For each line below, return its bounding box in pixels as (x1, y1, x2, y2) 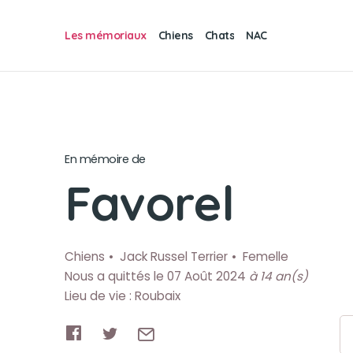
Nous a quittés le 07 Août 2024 (65, 268, 249, 284)
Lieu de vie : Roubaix (65, 288, 180, 304)
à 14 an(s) (249, 268, 308, 284)
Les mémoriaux (65, 28, 147, 43)
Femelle (243, 248, 288, 265)
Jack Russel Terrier (120, 248, 228, 265)
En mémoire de (65, 151, 146, 167)
